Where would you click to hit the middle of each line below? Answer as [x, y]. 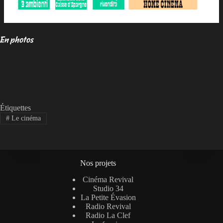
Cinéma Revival [108, 179]
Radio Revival [108, 206]
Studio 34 [108, 188]
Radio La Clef [108, 215]
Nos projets [98, 163]
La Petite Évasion [108, 197]
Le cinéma [25, 118]
